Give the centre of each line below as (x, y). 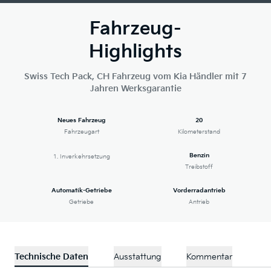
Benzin (199, 156)
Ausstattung (137, 257)
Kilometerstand (199, 132)
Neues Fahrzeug (81, 121)
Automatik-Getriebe (81, 191)
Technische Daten (51, 257)
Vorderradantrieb (199, 191)
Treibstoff (199, 167)
